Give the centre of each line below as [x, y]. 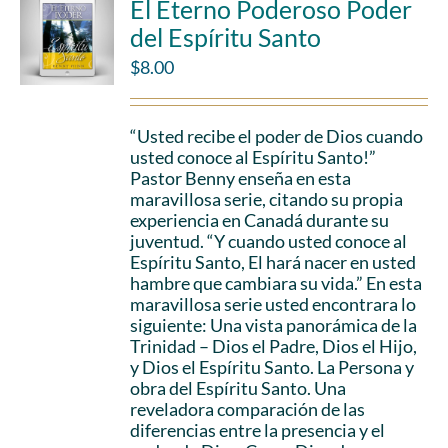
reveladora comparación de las [248, 409]
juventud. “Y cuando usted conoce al [269, 241]
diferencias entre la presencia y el [258, 430]
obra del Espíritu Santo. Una [238, 388]
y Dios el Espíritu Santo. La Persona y [272, 367]
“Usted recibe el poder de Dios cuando [277, 136]
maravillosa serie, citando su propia [267, 199]
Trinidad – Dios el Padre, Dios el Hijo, [274, 346]
